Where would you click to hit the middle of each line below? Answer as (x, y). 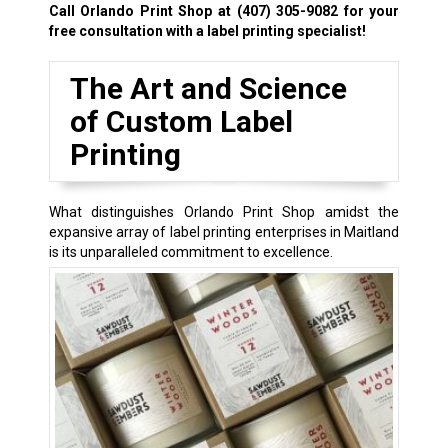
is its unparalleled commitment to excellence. (190, 251)
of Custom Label (181, 121)
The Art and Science (208, 88)
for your (369, 10)
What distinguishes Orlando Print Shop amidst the (224, 211)
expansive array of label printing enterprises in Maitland (224, 231)
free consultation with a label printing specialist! (207, 30)
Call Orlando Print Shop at (142, 10)
